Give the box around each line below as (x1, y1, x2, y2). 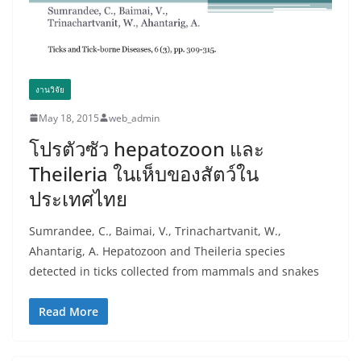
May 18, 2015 (39, 110, 99, 125)
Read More (39, 303, 98, 319)
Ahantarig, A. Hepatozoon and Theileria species (29, 243, 285, 259)
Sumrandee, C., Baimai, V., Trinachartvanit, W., (29, 222, 281, 239)
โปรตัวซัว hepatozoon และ (29, 135, 264, 162)
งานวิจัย (35, 83, 64, 95)
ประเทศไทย (29, 185, 127, 212)
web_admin (109, 110, 160, 125)
